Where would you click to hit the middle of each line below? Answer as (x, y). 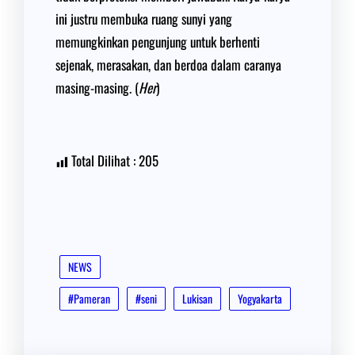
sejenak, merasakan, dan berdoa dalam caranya (168, 65)
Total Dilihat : (103, 160)
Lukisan (197, 298)
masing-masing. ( (97, 88)
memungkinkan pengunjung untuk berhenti (158, 42)
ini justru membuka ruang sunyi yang (144, 19)
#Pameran (89, 298)
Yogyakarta (260, 298)
